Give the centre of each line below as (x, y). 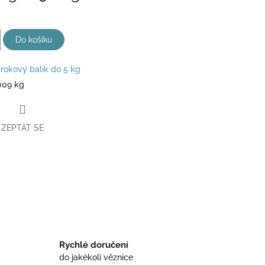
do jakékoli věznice (96, 258)
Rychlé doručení (93, 245)
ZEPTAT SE (22, 127)
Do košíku (34, 40)
